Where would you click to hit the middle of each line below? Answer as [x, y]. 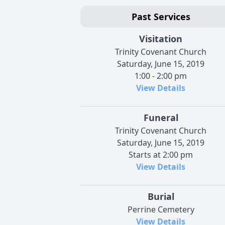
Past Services [161, 16]
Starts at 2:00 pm [161, 154]
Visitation [161, 38]
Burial [161, 196]
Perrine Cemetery [161, 209]
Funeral [161, 117]
